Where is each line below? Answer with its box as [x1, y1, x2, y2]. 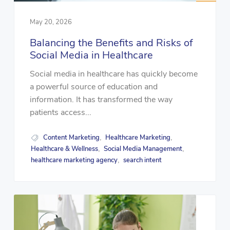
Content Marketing [43, 133, 100, 143]
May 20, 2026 [29, 17, 72, 27]
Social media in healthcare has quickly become [29, 68, 198, 80]
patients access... [29, 107, 91, 119]
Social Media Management [104, 144, 183, 154]
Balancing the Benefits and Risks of [29, 35, 193, 50]
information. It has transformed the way [29, 94, 172, 106]
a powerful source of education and [29, 81, 158, 93]
